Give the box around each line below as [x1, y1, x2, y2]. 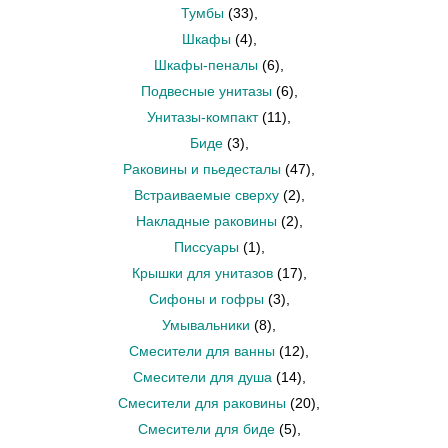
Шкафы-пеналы [154, 57, 258, 73]
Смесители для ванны [129, 343, 275, 359]
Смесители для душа [132, 369, 272, 385]
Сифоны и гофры [148, 291, 264, 307]
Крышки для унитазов [131, 265, 273, 281]
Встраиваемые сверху [133, 187, 279, 203]
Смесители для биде [137, 421, 275, 437]
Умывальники [162, 317, 250, 333]
